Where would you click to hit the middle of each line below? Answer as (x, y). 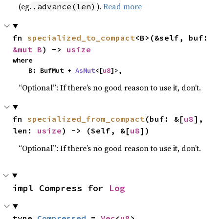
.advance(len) (64, 6)
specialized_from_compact (86, 119)
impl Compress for (61, 188)
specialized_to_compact (81, 37)
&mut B (28, 49)
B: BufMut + (52, 70)
